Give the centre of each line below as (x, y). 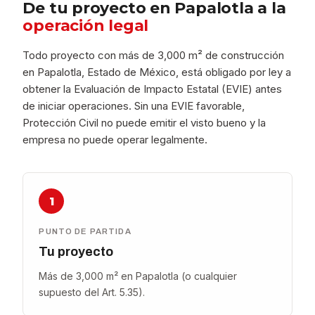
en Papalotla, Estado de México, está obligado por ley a (157, 72)
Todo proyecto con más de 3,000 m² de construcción (154, 55)
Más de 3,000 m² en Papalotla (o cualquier (138, 276)
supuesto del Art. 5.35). (92, 292)
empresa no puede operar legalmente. (115, 140)
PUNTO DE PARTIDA (85, 231)
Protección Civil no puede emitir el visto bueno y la (144, 123)
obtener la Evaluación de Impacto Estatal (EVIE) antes (153, 89)
